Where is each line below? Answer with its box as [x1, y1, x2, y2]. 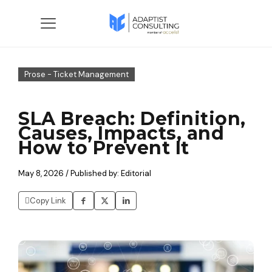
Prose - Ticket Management [24, 69, 129, 80]
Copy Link [30, 195, 66, 206]
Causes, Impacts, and [18, 122, 224, 144]
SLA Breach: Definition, [18, 107, 246, 130]
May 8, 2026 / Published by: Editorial [18, 168, 151, 178]
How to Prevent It [18, 137, 189, 159]
